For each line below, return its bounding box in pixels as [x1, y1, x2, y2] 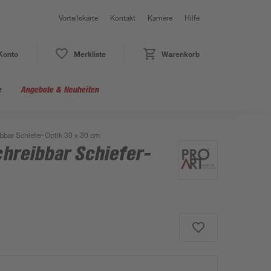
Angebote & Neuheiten [21, 84, 99, 94]
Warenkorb [161, 49, 200, 59]
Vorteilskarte [59, 13, 98, 22]
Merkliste [73, 49, 106, 59]
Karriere [148, 13, 172, 22]
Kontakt [110, 13, 135, 22]
